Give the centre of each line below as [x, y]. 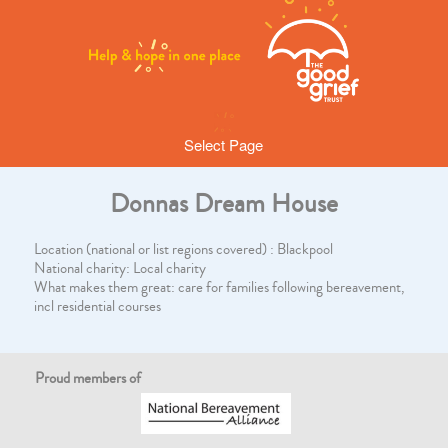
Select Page [224, 144]
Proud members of [88, 378]
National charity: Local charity [119, 268]
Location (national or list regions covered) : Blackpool [183, 249]
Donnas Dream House [223, 203]
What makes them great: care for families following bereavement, [219, 287]
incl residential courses [97, 306]
